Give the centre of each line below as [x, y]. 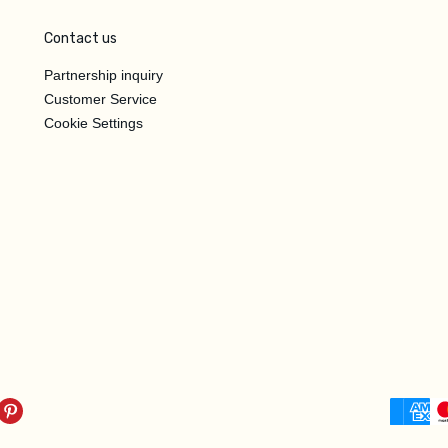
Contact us [80, 38]
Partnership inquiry [103, 74]
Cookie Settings [93, 122]
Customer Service [100, 98]
